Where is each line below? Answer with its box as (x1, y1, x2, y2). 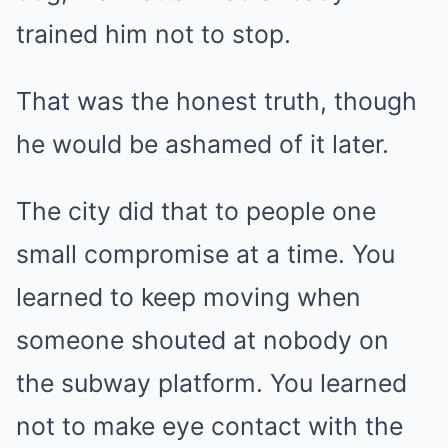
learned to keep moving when (16, 282, 361, 312)
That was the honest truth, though (16, 86, 417, 116)
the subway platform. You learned (16, 368, 407, 398)
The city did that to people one (16, 196, 376, 226)
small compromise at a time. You (16, 239, 395, 269)
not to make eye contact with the (16, 411, 403, 441)
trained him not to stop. (16, 19, 291, 49)
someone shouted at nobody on (16, 325, 389, 355)
